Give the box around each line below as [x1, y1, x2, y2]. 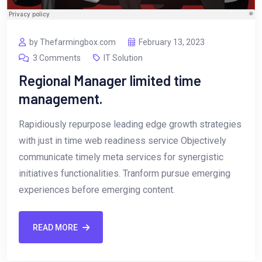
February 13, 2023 [139, 37, 205, 47]
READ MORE [32, 222, 78, 232]
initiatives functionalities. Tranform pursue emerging [19, 168, 230, 180]
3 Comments [33, 53, 81, 63]
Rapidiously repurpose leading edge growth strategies [19, 119, 242, 130]
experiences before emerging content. [19, 184, 175, 196]
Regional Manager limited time [19, 72, 201, 89]
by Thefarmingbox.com [29, 37, 116, 47]
